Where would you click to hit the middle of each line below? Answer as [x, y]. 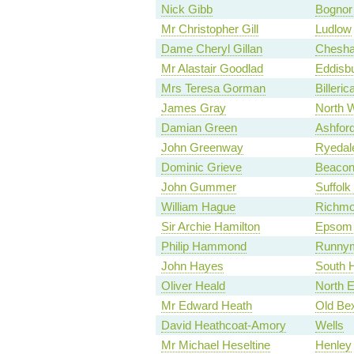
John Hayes [192, 266]
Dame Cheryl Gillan [211, 49]
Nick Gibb [186, 9]
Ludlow [333, 29]
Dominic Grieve [201, 168]
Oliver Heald [193, 286]
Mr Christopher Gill [209, 29]
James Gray [193, 108]
